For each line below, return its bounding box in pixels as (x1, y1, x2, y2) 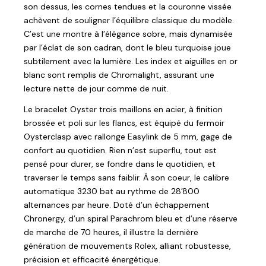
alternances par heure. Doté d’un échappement (24, 199, 210, 210)
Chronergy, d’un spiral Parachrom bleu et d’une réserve (24, 213, 237, 224)
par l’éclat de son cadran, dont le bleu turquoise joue (24, 42, 231, 53)
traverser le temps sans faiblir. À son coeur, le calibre (24, 172, 229, 183)
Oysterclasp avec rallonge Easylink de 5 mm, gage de (24, 131, 232, 142)
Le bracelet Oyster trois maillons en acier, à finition (24, 103, 223, 115)
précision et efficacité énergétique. (24, 254, 160, 265)
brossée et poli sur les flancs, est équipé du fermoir (24, 117, 224, 128)
